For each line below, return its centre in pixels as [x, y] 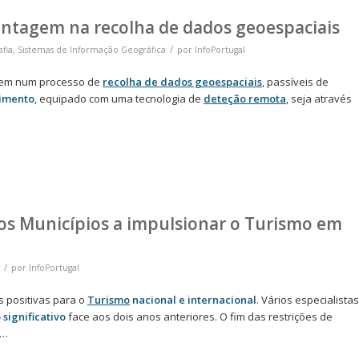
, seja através [319, 99]
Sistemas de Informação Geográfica [92, 50]
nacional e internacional [193, 300]
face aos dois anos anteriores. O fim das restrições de [199, 317]
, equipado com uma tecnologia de [119, 99]
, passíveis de [295, 82]
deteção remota [245, 99]
